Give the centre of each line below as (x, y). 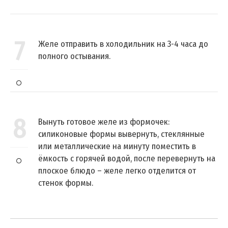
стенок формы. (66, 183)
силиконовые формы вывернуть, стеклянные (121, 134)
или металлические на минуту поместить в (117, 146)
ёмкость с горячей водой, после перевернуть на (127, 158)
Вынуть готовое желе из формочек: (104, 122)
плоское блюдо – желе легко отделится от (117, 170)
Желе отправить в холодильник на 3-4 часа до (123, 44)
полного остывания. (74, 56)
